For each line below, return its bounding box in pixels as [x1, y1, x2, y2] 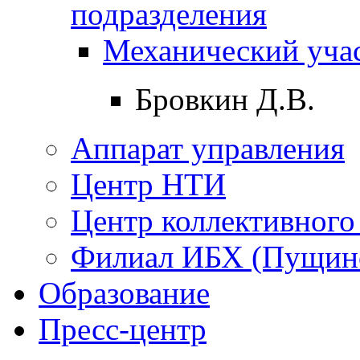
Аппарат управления [71, 130, 345, 166]
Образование [39, 275, 210, 310]
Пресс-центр [39, 311, 207, 346]
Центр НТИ [71, 166, 226, 202]
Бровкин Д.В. [135, 81, 315, 117]
